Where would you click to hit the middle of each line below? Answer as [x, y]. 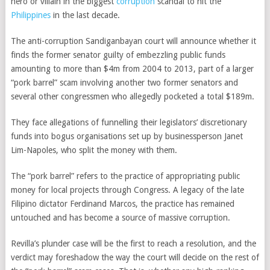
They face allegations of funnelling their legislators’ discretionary [129, 122]
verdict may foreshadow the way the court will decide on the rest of [135, 257]
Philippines [30, 15]
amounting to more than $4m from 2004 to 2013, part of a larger [132, 69]
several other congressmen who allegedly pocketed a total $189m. [132, 96]
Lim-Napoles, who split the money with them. [94, 150]
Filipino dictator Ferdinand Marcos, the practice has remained [122, 204]
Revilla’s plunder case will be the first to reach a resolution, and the [133, 243]
